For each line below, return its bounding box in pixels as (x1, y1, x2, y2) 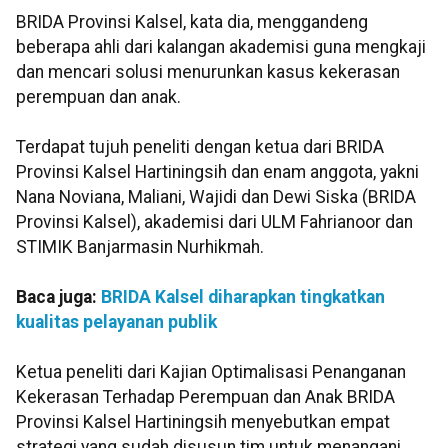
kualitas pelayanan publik (16, 312, 217, 333)
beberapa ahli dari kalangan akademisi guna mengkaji (16, 37, 426, 58)
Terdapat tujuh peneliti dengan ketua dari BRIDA (16, 137, 384, 158)
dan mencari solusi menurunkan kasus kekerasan (16, 62, 400, 83)
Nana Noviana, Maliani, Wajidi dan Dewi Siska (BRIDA (16, 187, 416, 208)
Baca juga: (16, 287, 101, 308)
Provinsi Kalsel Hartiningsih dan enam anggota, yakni (16, 162, 419, 183)
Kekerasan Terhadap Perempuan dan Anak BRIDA (16, 387, 395, 408)
